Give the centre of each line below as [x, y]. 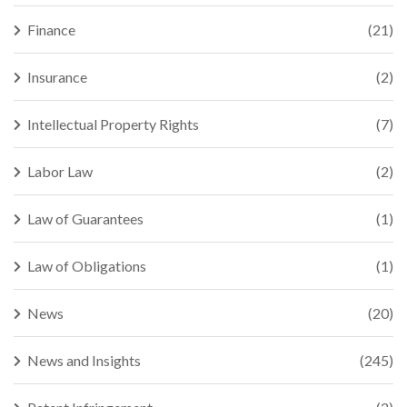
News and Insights [84, 360]
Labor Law [60, 171]
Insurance [57, 77]
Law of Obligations [87, 266]
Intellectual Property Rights [113, 124]
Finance [51, 30]
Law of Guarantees [85, 218]
